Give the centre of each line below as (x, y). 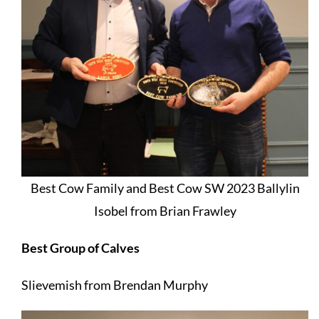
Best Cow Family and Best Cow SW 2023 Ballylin (165, 188)
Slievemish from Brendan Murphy (114, 285)
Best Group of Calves (80, 248)
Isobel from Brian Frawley (165, 211)
